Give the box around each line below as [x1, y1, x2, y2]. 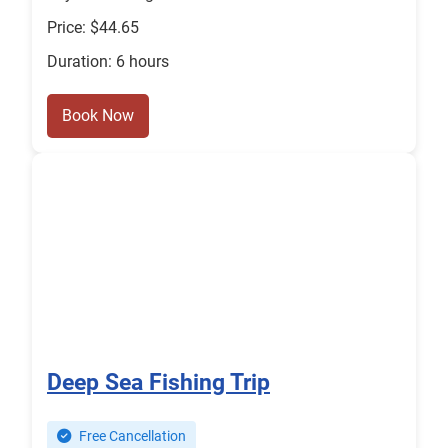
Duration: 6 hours [47, 52, 169, 72]
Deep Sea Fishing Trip [47, 368, 270, 397]
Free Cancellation [76, 428, 186, 446]
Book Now [62, 106, 134, 126]
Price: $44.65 [47, 18, 139, 38]
